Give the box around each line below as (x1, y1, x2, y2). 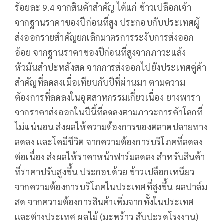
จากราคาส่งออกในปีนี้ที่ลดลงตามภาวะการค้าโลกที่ (15, 106, 203, 117)
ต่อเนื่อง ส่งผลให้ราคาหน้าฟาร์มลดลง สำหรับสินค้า (15, 150, 205, 162)
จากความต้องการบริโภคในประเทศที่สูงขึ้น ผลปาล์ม (15, 180, 207, 192)
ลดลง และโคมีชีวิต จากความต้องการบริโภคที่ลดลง (15, 135, 203, 147)
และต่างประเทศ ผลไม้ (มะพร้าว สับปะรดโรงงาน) (15, 210, 199, 222)
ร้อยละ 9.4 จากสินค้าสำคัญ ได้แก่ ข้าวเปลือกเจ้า (15, 1, 192, 13)
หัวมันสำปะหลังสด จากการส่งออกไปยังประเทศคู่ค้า (15, 61, 207, 73)
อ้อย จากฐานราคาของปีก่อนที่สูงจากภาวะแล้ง (15, 46, 186, 58)
